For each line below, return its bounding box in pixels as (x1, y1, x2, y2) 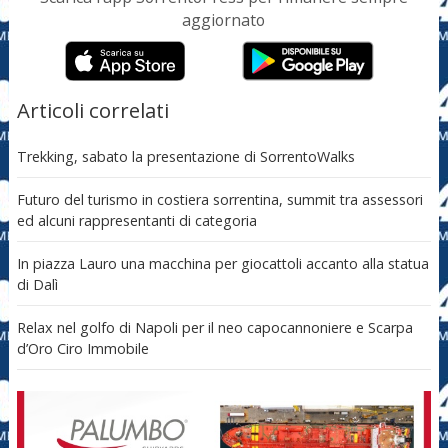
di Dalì (16, 274, 58, 294)
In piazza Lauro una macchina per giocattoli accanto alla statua (16, 253, 429, 273)
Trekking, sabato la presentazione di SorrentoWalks (16, 146, 355, 166)
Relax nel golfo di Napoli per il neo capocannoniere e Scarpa (16, 317, 413, 337)
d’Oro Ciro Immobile (16, 338, 149, 358)
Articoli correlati (16, 96, 169, 125)
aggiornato (182, 9, 266, 32)
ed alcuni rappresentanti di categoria (16, 210, 257, 230)
